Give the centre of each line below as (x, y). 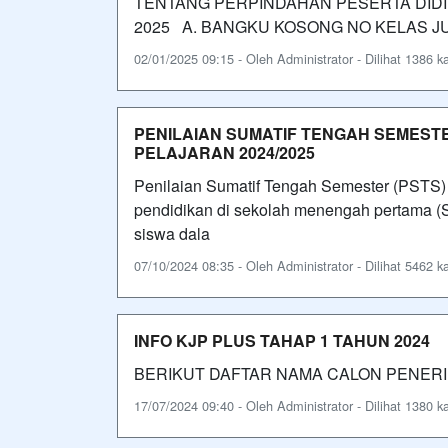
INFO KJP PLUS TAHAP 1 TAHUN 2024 (282, 340)
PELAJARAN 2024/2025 (224, 152)
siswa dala (172, 233)
